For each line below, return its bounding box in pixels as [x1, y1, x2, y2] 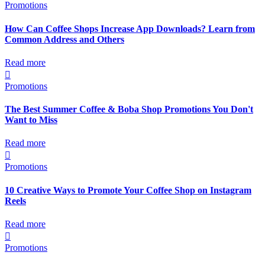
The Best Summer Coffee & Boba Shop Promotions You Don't [5, 104, 253, 115]
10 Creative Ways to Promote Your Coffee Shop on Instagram [5, 185, 251, 195]
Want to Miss [5, 115, 57, 125]
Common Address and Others [5, 34, 124, 44]
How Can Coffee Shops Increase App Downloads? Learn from [5, 23, 255, 34]
